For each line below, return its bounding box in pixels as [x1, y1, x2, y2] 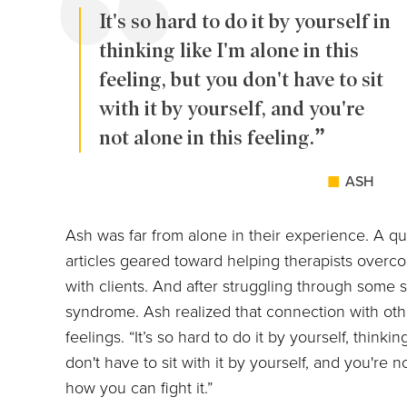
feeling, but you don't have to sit [99, 67, 383, 93]
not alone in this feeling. [99, 125, 314, 151]
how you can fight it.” [65, 378, 213, 399]
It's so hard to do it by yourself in [99, 9, 391, 35]
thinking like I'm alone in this [99, 38, 359, 64]
